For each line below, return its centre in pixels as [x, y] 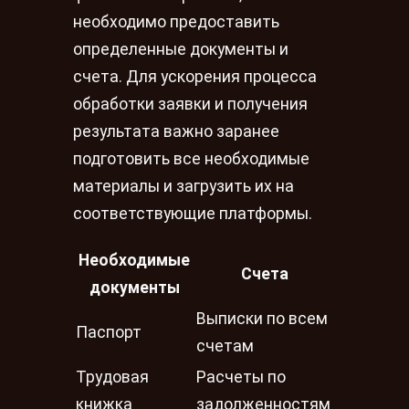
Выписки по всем [262, 319]
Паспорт [109, 332]
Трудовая [112, 377]
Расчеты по [241, 377]
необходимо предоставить [176, 22]
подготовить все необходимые [191, 159]
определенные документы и [181, 50]
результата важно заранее [176, 132]
